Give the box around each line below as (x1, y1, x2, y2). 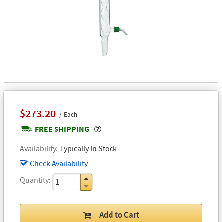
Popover (101, 123, 129, 133)
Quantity (20, 174, 49, 185)
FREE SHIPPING (35, 123, 89, 134)
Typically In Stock (60, 143, 117, 153)
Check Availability (30, 158, 88, 168)
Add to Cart (99, 209, 139, 220)
